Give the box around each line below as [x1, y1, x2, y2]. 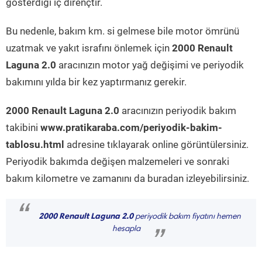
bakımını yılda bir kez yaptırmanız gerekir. [6, 76, 187, 88]
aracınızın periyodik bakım [119, 105, 236, 116]
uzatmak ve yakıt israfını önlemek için [6, 42, 172, 54]
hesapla [112, 225, 140, 233]
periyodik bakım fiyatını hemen [133, 213, 241, 221]
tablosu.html [6, 139, 64, 150]
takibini [6, 122, 40, 133]
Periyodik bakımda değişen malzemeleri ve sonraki [6, 156, 229, 167]
